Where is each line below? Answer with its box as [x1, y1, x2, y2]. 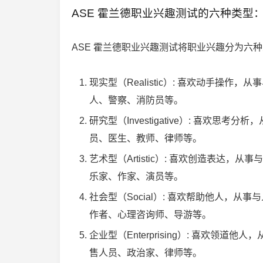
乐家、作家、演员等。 [89, 171, 183, 181]
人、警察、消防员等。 [89, 95, 183, 105]
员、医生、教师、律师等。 [89, 133, 202, 143]
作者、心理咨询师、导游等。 [89, 210, 211, 220]
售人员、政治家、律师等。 [89, 248, 202, 258]
